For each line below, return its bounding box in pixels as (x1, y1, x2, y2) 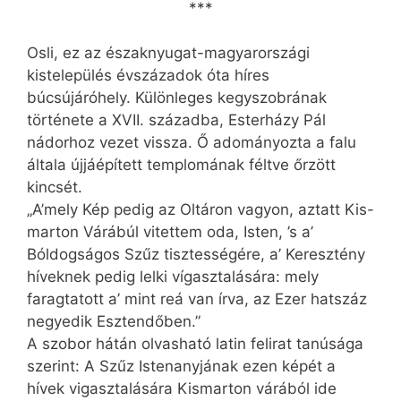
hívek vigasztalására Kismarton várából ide (27, 380, 337, 398)
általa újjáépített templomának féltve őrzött (27, 156, 336, 175)
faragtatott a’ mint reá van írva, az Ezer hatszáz (27, 290, 367, 309)
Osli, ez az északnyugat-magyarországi (27, 44, 310, 63)
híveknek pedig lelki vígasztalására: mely (27, 268, 319, 286)
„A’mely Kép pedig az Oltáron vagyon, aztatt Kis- (27, 200, 374, 219)
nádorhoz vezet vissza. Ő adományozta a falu (27, 133, 356, 152)
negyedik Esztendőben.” (27, 312, 200, 331)
